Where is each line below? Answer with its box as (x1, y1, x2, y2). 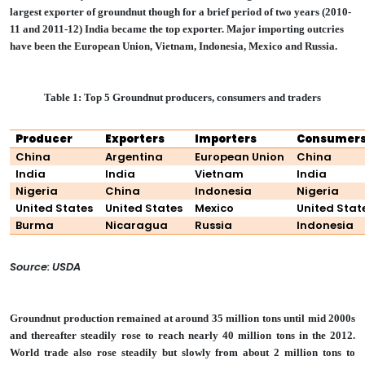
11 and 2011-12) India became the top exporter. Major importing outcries (10, 23, 344, 36)
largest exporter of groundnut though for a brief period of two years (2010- (10, 6, 351, 19)
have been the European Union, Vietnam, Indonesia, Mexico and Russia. (10, 40, 337, 53)
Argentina (105, 149, 164, 165)
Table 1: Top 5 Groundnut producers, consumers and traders (44, 91, 321, 104)
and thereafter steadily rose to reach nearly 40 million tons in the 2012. (10, 328, 355, 341)
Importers (195, 131, 257, 147)
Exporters (105, 131, 165, 147)
